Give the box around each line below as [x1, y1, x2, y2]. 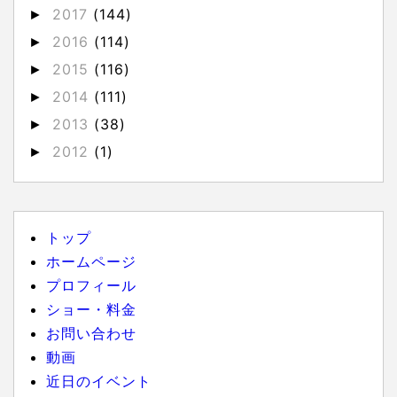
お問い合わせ [46, 324, 136, 343]
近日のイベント [46, 372, 152, 391]
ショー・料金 [46, 300, 136, 319]
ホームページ [46, 253, 136, 271]
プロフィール [46, 276, 136, 295]
